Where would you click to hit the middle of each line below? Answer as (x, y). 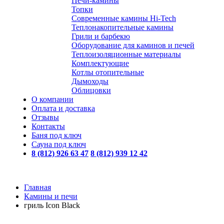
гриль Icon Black (52, 205)
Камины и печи (51, 196)
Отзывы (45, 117)
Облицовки (91, 90)
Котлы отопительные (108, 72)
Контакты (48, 126)
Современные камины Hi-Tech (124, 18)
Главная (37, 187)
